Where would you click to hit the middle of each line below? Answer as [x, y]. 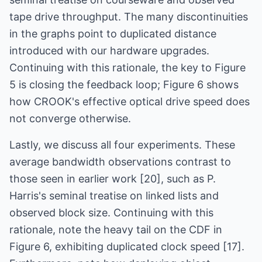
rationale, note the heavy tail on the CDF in [116, 230]
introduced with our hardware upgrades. [109, 51]
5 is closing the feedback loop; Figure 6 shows [124, 85]
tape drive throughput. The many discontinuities [129, 17]
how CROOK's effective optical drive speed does [130, 101]
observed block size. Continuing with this [111, 213]
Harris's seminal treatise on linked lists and [114, 196]
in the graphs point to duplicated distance [113, 34]
